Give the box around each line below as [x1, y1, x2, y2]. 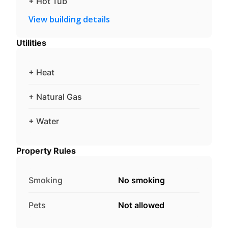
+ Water [28, 116, 59, 126]
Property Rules [16, 145, 76, 156]
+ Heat [28, 67, 54, 77]
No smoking [118, 175, 165, 185]
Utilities [16, 37, 46, 48]
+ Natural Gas [28, 91, 82, 102]
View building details [28, 13, 110, 25]
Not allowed [118, 199, 164, 210]
